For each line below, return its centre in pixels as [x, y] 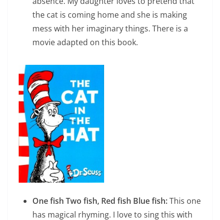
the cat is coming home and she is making [110, 14]
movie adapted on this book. [85, 42]
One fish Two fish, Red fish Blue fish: [100, 201]
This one [184, 201]
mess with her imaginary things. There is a [110, 28]
